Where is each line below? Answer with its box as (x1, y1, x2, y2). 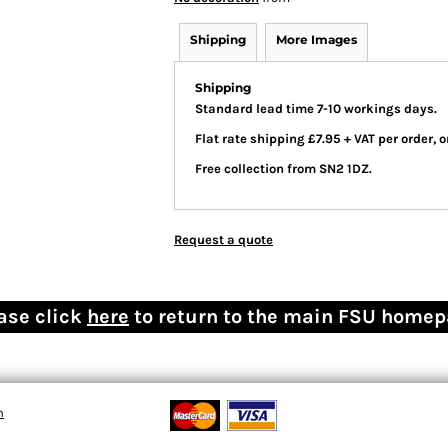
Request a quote (174, 232, 273, 247)
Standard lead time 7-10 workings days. (195, 101, 437, 116)
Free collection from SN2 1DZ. (195, 161, 372, 176)
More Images (276, 32, 357, 47)
